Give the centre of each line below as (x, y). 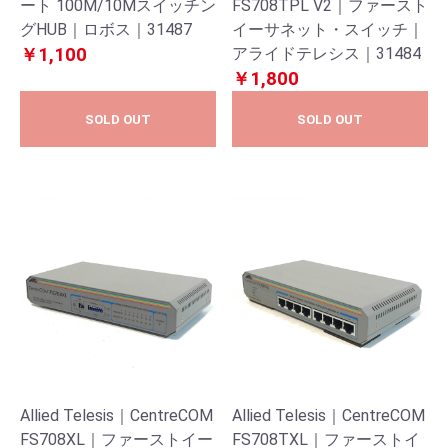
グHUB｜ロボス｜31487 (106, 29)
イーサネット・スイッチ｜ (328, 29)
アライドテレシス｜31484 (326, 53)
